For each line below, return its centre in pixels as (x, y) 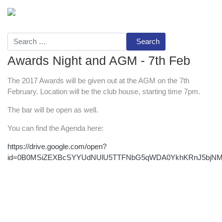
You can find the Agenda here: (55, 128)
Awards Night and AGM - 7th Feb (99, 60)
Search (148, 41)
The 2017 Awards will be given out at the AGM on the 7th (98, 80)
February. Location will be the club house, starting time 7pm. (104, 91)
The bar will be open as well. (53, 110)
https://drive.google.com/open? (57, 146)
